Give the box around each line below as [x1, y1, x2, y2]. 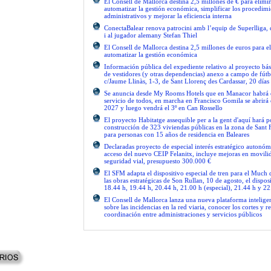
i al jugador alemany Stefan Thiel [104, 31, 197, 39]
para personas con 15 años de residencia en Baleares [104, 131, 249, 138]
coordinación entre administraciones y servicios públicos [104, 211, 262, 218]
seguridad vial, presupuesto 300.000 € [104, 157, 211, 165]
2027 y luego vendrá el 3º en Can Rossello [104, 104, 223, 111]
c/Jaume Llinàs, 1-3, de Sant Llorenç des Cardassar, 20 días [104, 77, 269, 85]
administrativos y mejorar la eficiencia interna [104, 12, 232, 19]
